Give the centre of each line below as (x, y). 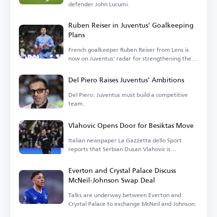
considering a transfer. (99, 158)
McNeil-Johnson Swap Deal (112, 180)
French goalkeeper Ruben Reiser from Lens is (129, 50)
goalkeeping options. (97, 67)
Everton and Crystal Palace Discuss (122, 170)
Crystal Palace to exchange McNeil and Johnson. (132, 204)
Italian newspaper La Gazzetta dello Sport (125, 140)
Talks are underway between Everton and (125, 195)
